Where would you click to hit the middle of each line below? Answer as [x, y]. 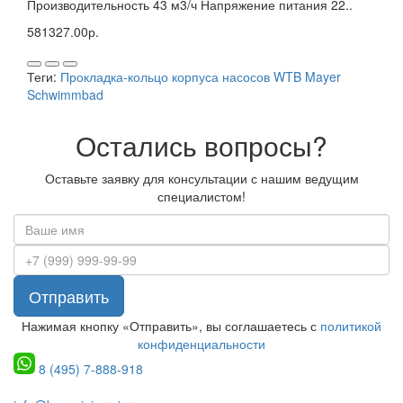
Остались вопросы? [201, 146]
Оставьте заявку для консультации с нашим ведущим [201, 179]
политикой [351, 326]
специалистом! [201, 197]
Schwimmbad [65, 95]
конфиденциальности [201, 344]
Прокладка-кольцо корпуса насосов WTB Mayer [201, 77]
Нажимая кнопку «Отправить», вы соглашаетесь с [171, 326]
